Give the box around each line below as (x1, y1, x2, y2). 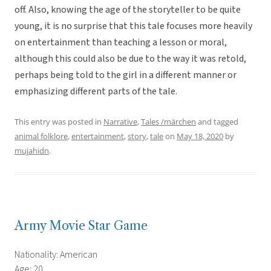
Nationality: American (15, 248, 97, 262)
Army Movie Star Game (15, 218, 148, 233)
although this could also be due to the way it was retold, (15, 52, 246, 66)
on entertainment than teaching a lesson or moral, (15, 36, 227, 50)
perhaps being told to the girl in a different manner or (15, 68, 237, 82)
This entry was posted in (15, 116, 103, 128)
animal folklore (15, 131, 68, 142)
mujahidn (15, 145, 49, 157)
